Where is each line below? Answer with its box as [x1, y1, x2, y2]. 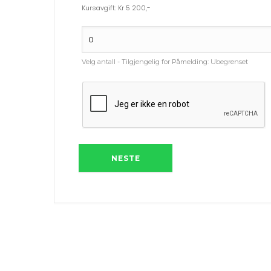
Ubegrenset [211, 57, 248, 66]
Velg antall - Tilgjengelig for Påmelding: [82, 57, 211, 66]
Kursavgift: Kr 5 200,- [82, 2, 151, 13]
